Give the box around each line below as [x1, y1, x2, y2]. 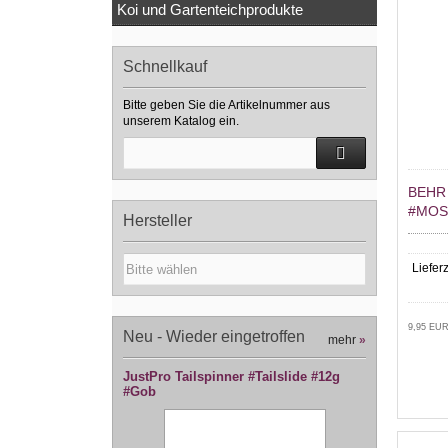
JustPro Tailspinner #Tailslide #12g [123, 369, 340, 385]
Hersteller [123, 212, 192, 230]
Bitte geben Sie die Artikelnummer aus [123, 98, 330, 113]
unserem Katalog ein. [123, 114, 239, 129]
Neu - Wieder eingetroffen [123, 328, 305, 346]
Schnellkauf [123, 58, 207, 76]
